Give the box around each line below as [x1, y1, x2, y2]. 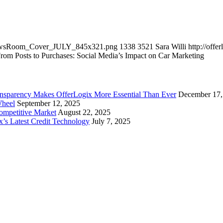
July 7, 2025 [92, 116, 130, 125]
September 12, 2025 [17, 99, 80, 108]
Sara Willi [155, 42, 186, 51]
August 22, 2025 [58, 108, 111, 116]
